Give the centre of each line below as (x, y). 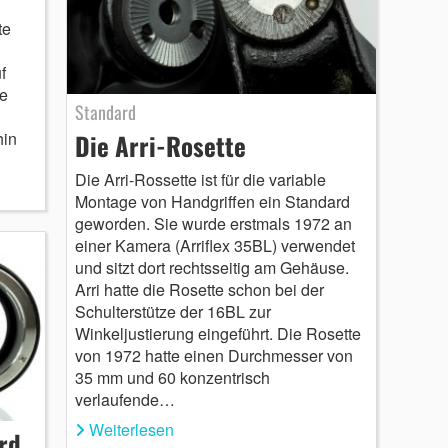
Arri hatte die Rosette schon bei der (199, 290)
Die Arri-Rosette (160, 146)
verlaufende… (124, 400)
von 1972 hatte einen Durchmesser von (213, 356)
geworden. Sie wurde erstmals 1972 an (213, 224)
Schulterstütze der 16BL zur (172, 312)
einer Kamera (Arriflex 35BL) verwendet (214, 246)
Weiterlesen (131, 430)
